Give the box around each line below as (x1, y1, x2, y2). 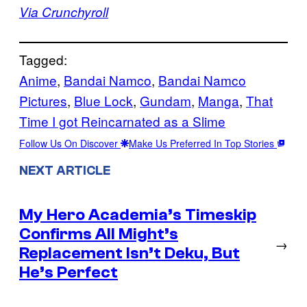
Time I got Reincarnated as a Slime (19, 112, 225, 131)
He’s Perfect (19, 262, 118, 282)
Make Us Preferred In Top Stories (129, 136, 277, 151)
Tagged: (19, 50, 67, 69)
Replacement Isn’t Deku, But (19, 243, 240, 262)
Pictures (19, 91, 67, 110)
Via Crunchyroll (19, 3, 108, 21)
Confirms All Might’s (19, 224, 178, 243)
